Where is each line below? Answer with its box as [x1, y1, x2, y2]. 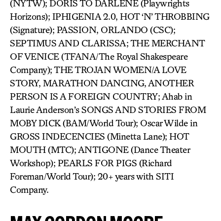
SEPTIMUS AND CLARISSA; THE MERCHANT [10, 37, 205, 48]
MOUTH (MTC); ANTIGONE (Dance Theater [10, 144, 189, 155]
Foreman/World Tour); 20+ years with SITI [10, 171, 174, 182]
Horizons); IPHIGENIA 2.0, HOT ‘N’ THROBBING [10, 11, 210, 22]
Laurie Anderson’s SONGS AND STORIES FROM [10, 104, 206, 115]
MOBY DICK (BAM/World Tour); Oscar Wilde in [10, 117, 197, 128]
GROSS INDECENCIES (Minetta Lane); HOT [10, 131, 189, 142]
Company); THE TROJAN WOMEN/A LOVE [10, 64, 186, 75]
